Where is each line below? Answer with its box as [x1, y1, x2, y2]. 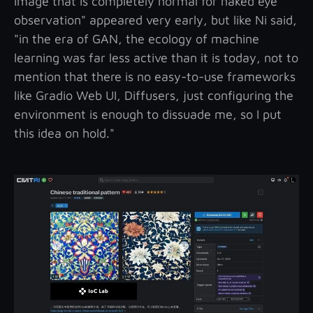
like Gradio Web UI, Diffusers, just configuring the [14, 87, 293, 103]
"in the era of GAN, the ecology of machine [14, 31, 259, 46]
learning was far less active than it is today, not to [14, 50, 298, 65]
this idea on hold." [14, 125, 115, 140]
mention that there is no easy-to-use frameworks [14, 68, 296, 84]
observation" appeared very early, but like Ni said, [14, 12, 297, 27]
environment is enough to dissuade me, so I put [14, 106, 282, 122]
